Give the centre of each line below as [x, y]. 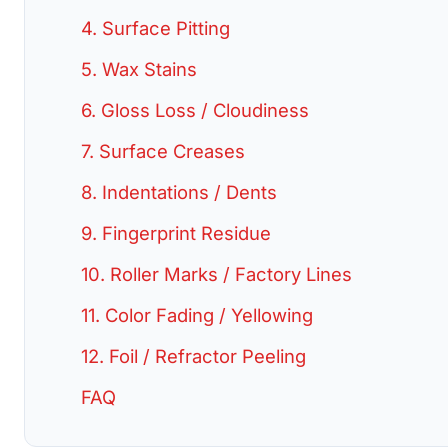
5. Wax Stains [139, 69]
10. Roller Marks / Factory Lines [216, 274]
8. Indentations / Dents [179, 192]
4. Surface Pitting [155, 28]
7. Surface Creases [163, 151]
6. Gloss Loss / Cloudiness [195, 110]
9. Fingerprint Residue [176, 233]
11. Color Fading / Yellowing [197, 315]
